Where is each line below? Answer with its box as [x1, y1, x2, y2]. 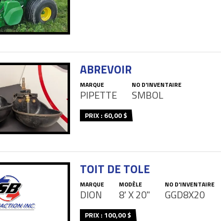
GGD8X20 [165, 186, 205, 202]
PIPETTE [80, 87, 117, 103]
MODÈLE [119, 179, 142, 189]
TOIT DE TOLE [80, 160, 150, 178]
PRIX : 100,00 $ [85, 209, 131, 220]
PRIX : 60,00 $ [85, 110, 127, 120]
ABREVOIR [80, 60, 132, 78]
